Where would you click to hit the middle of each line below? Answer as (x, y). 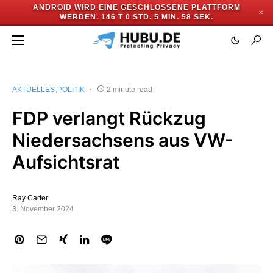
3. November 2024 (43, 209)
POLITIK (71, 90)
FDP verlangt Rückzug (109, 118)
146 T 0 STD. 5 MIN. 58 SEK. (157, 17)
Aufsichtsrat (66, 162)
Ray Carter (30, 198)
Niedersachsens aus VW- (123, 140)
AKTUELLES (34, 90)
